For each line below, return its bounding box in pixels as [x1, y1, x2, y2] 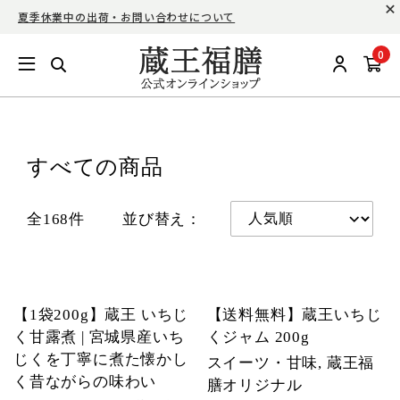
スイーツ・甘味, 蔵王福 [206, 354, 375, 371]
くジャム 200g [206, 329, 310, 346]
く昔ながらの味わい [13, 373, 157, 390]
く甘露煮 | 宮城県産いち [13, 329, 185, 346]
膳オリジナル [206, 377, 303, 394]
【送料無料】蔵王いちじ [206, 306, 382, 323]
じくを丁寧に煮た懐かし [13, 351, 188, 368]
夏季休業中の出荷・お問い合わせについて [18, 9, 236, 24]
